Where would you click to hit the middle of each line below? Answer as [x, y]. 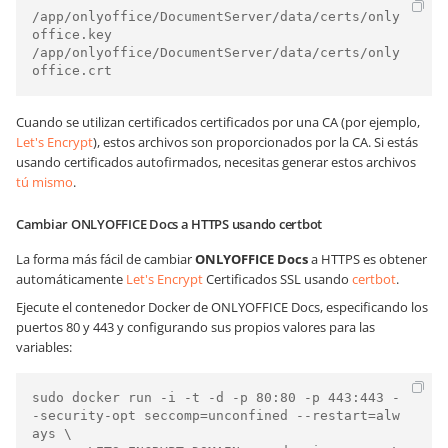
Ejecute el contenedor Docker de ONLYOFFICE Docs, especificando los [222, 307]
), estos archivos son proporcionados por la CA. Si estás [255, 142]
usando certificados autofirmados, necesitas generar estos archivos [216, 162]
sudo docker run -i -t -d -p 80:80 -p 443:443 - [216, 397]
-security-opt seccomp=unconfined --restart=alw [216, 415]
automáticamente [71, 279]
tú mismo [44, 182]
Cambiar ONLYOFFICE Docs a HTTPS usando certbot [169, 224]
